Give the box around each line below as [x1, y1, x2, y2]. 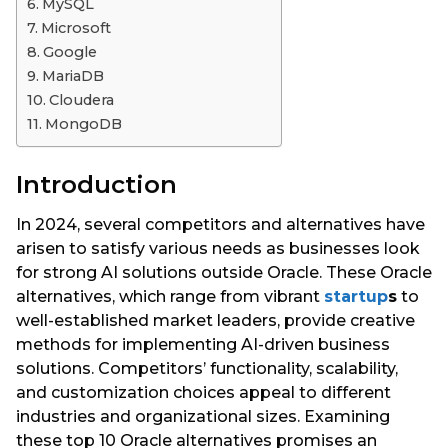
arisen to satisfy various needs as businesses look [16, 239, 420, 259]
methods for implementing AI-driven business [16, 335, 390, 355]
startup [324, 287, 388, 307]
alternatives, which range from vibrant [16, 287, 324, 307]
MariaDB [41, 66, 104, 85]
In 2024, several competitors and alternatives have [16, 215, 425, 235]
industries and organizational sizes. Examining [16, 407, 390, 427]
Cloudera [48, 90, 114, 109]
